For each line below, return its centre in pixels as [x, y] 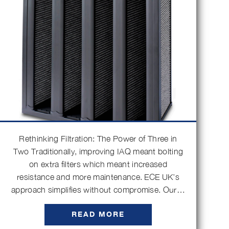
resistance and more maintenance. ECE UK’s [98, 177]
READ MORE [98, 214]
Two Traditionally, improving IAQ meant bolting [98, 151]
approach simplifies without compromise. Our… [98, 190]
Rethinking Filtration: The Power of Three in [98, 139]
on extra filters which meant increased [98, 164]
